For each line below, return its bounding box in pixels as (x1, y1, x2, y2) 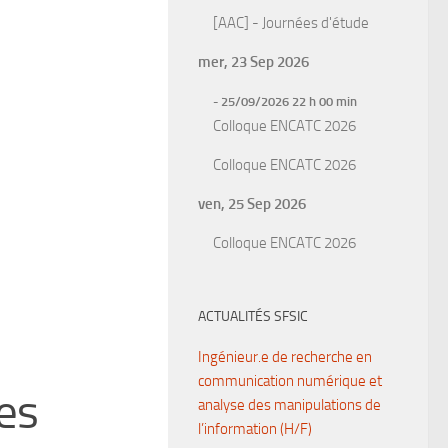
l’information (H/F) (198, 420, 312, 438)
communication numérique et (198, 372, 382, 390)
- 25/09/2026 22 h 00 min (213, 94, 357, 109)
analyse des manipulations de (198, 396, 381, 414)
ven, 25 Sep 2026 (198, 195, 306, 213)
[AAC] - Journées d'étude (213, 14, 369, 32)
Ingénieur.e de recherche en (198, 348, 372, 366)
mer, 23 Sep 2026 (198, 53, 309, 71)
